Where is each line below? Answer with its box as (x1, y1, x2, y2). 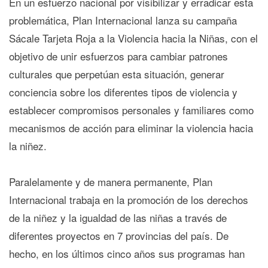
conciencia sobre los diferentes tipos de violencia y (9, 84, 237, 100)
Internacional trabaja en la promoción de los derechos (9, 192, 248, 208)
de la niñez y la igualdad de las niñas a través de (9, 210, 227, 226)
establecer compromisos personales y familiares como (9, 102, 254, 118)
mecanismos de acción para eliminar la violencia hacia (9, 120, 253, 136)
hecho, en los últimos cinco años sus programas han (9, 246, 245, 261)
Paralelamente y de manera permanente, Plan (9, 174, 212, 190)
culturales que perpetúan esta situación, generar (9, 66, 224, 82)
